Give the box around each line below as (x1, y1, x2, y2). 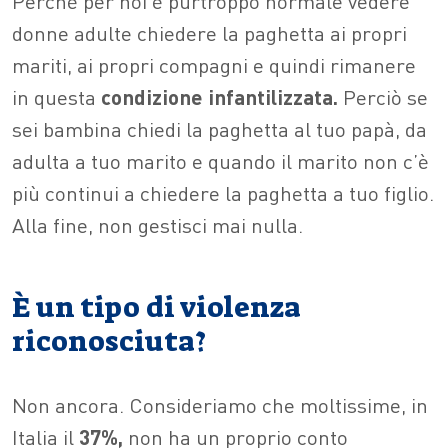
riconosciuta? (12, 323, 206, 361)
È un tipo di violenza (12, 289, 301, 327)
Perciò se (338, 83, 428, 111)
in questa (12, 83, 101, 111)
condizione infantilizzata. (101, 83, 338, 111)
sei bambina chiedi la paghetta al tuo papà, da (12, 115, 427, 143)
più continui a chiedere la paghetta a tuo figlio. (12, 179, 434, 207)
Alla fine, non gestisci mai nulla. (12, 211, 303, 239)
